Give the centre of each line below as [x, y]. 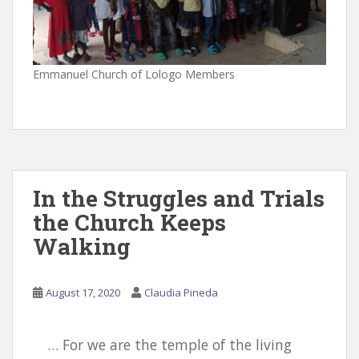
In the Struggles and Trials [179, 199]
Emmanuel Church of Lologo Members [134, 75]
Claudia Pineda [181, 293]
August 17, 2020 [83, 293]
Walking [82, 247]
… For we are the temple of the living [169, 345]
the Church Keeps [129, 223]
